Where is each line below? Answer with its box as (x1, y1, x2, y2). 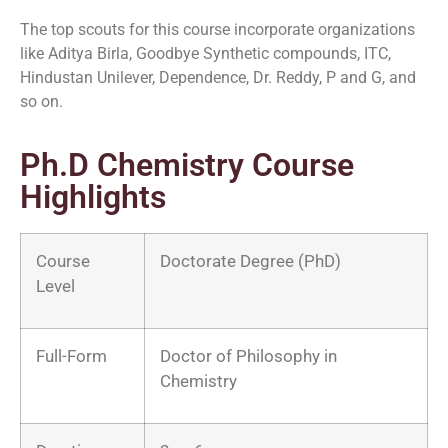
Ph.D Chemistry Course (20, 145, 354, 184)
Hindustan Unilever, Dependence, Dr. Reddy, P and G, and (20, 68, 416, 88)
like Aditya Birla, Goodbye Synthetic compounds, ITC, (20, 44, 391, 64)
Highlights (20, 177, 166, 216)
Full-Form (36, 345, 107, 366)
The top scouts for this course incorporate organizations (20, 20, 415, 40)
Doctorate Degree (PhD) (160, 250, 341, 271)
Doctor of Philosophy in (160, 345, 337, 366)
